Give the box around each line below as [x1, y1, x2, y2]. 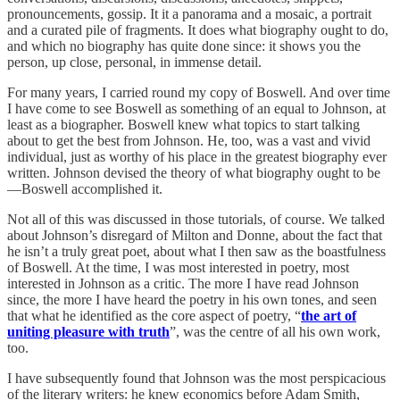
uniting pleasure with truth [7, 323, 170, 339]
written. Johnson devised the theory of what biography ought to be [7, 164, 380, 180]
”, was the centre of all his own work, [170, 323, 380, 339]
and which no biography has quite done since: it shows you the [7, 37, 361, 54]
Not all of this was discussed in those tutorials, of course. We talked [7, 211, 385, 227]
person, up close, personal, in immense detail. [7, 54, 262, 70]
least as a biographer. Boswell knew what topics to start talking [7, 116, 360, 132]
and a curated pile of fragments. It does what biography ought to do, [7, 21, 388, 37]
